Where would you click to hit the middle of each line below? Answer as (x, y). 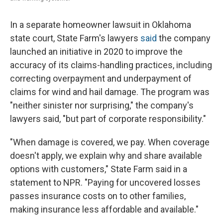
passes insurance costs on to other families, (98, 196)
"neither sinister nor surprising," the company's (102, 106)
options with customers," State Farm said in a (99, 169)
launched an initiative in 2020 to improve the (96, 52)
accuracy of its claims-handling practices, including (111, 65)
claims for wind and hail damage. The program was (110, 92)
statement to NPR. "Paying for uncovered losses (105, 183)
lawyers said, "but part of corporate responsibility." (108, 119)
